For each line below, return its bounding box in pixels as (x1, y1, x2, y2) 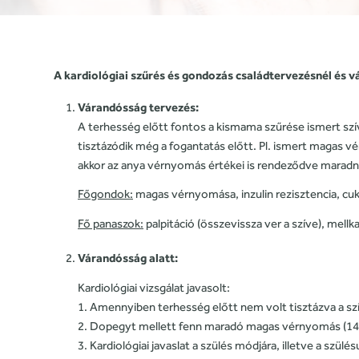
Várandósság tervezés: (78, 99, 199, 114)
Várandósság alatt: (78, 250, 178, 264)
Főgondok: (78, 187, 133, 201)
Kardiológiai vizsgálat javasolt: (78, 280, 230, 294)
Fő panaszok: (78, 216, 143, 230)
